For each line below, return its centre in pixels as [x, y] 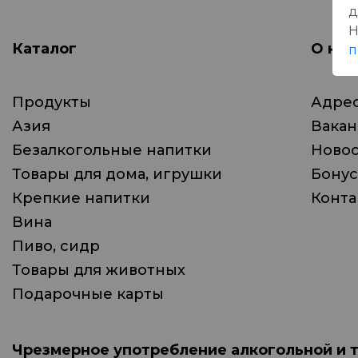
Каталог [44, 49]
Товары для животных [99, 270]
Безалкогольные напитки [112, 150]
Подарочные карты [88, 294]
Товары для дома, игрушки [117, 174]
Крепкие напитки [81, 198]
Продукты [52, 102]
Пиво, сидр [56, 246]
